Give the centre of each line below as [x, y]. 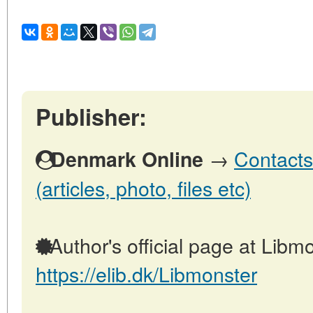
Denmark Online [127, 159]
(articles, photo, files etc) [143, 188]
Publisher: [91, 117]
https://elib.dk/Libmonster [146, 274]
